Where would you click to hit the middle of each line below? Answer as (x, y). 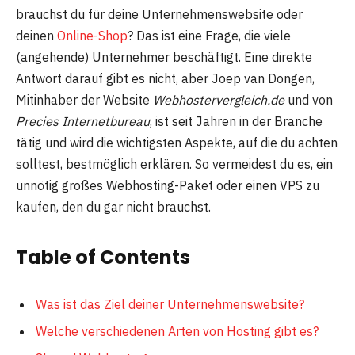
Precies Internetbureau (83, 121)
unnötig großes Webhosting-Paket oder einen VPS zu (168, 185)
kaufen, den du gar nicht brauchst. (113, 206)
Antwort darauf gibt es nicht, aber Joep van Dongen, (165, 78)
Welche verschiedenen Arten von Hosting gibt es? (177, 331)
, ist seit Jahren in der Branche (236, 121)
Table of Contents (103, 257)
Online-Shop (92, 35)
